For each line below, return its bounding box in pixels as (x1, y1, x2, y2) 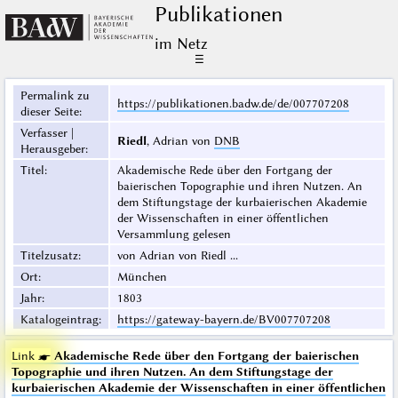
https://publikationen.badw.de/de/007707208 (116, 96, 349, 111)
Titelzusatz (20, 248, 78, 263)
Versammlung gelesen (116, 227, 231, 242)
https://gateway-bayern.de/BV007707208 (116, 312, 330, 327)
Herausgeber (20, 141, 85, 156)
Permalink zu (20, 88, 90, 103)
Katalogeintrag (20, 312, 99, 327)
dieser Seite (20, 104, 79, 119)
